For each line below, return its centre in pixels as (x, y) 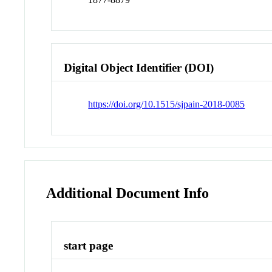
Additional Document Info (128, 193)
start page (89, 246)
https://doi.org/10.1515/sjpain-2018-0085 (167, 104)
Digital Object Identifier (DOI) (139, 67)
